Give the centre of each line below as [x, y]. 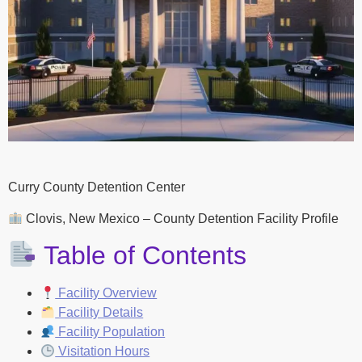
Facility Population [110, 332]
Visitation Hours [103, 351]
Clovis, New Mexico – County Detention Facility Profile [181, 218]
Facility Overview [106, 293]
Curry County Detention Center [97, 187]
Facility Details [99, 313]
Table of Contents [142, 256]
